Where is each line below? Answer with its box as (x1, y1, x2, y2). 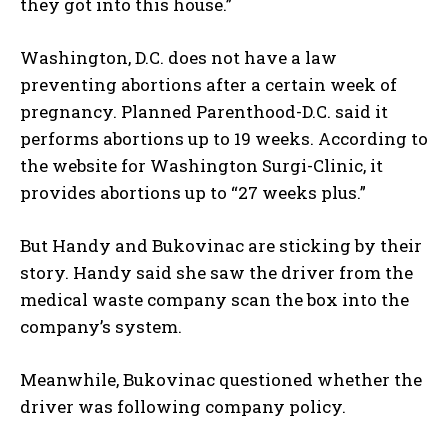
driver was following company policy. (20, 395, 346, 419)
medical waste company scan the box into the (20, 288, 409, 312)
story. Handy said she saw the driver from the (20, 261, 413, 285)
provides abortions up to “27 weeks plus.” (20, 181, 366, 205)
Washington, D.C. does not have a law (20, 46, 337, 70)
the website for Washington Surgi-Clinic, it (20, 154, 383, 178)
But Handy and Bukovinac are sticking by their (20, 234, 422, 258)
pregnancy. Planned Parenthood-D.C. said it (20, 100, 388, 124)
